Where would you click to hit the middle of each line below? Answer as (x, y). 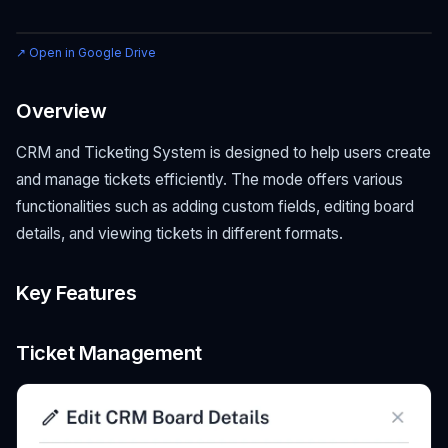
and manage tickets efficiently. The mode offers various (209, 179)
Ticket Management (109, 353)
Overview (61, 111)
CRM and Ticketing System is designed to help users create (223, 152)
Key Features (76, 293)
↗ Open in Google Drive (86, 52)
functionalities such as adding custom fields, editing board (215, 206)
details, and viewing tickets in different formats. (179, 233)
